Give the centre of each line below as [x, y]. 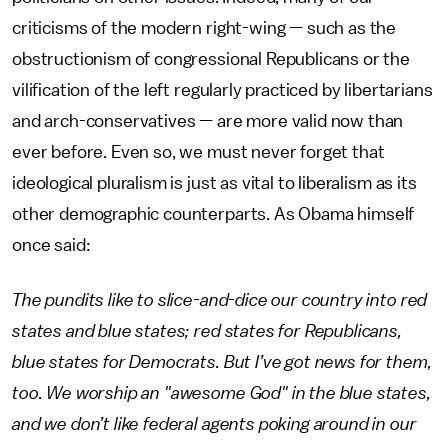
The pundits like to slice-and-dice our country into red [220, 300]
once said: [51, 245]
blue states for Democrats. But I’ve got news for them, [222, 362]
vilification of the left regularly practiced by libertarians [222, 90]
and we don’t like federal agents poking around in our [214, 424]
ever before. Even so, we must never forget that [198, 152]
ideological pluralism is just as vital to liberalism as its [214, 183]
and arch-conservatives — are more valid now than [208, 121]
